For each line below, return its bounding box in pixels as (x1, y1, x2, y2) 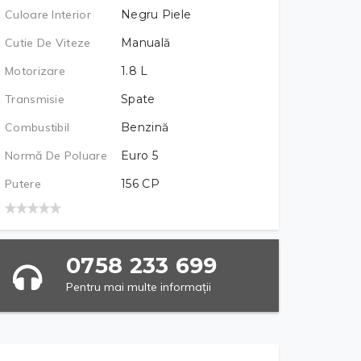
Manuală (121, 35, 171, 50)
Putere (5, 176, 41, 191)
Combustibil (5, 120, 70, 135)
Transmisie (5, 92, 64, 106)
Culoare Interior (5, 7, 91, 22)
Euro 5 (121, 148, 158, 163)
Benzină (121, 120, 169, 135)
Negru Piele (121, 7, 192, 22)
